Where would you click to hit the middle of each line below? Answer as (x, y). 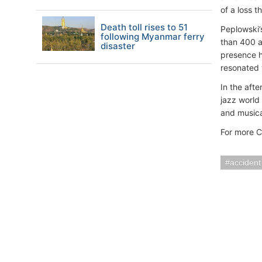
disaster (118, 46)
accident (245, 163)
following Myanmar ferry (153, 37)
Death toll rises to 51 (144, 27)
